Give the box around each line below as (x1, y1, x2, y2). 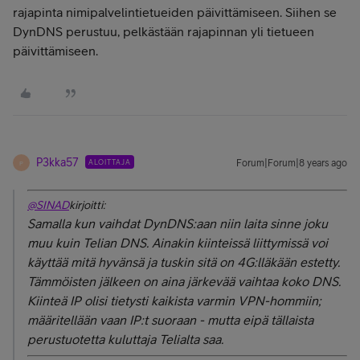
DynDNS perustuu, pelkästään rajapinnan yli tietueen (13, 24, 314, 39)
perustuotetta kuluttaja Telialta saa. (27, 332, 223, 346)
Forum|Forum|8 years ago (236, 157, 347, 169)
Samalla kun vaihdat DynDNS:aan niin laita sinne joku (27, 216, 328, 231)
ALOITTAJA (88, 157, 131, 166)
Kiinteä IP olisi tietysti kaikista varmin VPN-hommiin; (27, 293, 321, 308)
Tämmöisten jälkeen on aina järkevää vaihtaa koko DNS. (27, 274, 341, 288)
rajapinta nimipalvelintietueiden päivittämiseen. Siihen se (13, 5, 337, 19)
